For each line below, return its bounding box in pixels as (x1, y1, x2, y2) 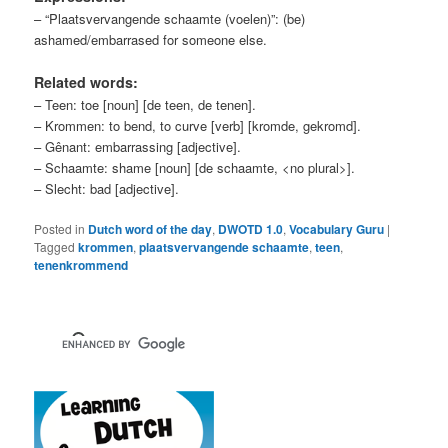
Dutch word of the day (88, 220, 213, 239)
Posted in (34, 220, 86, 238)
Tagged (34, 238, 76, 256)
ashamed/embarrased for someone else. (34, 30, 268, 50)
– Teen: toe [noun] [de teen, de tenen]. (34, 95, 257, 115)
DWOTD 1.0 (218, 220, 284, 239)
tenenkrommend (34, 256, 129, 275)
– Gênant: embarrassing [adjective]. (34, 137, 242, 157)
